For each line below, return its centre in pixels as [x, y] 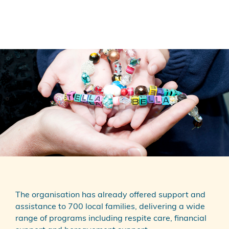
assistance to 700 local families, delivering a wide [110, 207]
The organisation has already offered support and [110, 196]
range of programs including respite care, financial [111, 219]
